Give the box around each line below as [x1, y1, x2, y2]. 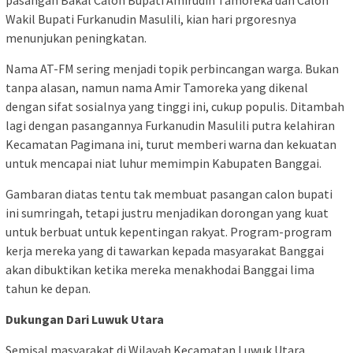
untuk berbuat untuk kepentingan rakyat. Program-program [6, 224, 332, 240]
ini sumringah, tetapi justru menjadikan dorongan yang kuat [6, 205, 329, 221]
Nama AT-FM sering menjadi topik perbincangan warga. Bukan [6, 61, 339, 77]
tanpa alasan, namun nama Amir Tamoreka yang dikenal [6, 80, 308, 96]
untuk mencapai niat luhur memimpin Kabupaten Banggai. [6, 155, 321, 172]
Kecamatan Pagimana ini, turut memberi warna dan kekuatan [6, 136, 336, 153]
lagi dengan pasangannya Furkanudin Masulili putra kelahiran [6, 117, 335, 134]
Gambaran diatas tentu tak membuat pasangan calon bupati [6, 186, 333, 203]
